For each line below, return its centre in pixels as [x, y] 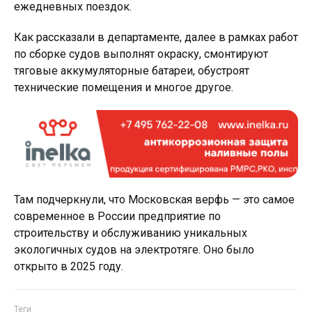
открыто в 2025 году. [69, 267]
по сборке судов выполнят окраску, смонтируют [141, 54]
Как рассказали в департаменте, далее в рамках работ [156, 37]
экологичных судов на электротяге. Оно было [134, 250]
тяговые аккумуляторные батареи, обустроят [132, 71]
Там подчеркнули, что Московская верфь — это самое [154, 200]
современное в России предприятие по [117, 217]
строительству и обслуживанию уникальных [131, 233]
